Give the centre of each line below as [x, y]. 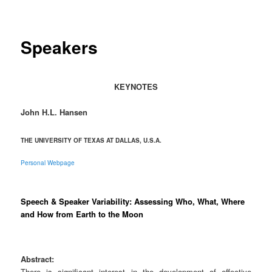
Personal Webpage [48, 162]
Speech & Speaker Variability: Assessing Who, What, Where [133, 202]
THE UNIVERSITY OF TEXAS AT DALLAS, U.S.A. [91, 140]
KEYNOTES [136, 86]
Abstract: [38, 259]
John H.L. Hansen [54, 112]
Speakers [59, 47]
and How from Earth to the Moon [82, 214]
